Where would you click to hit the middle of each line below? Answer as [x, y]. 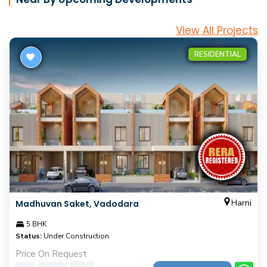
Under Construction [75, 236]
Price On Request [51, 254]
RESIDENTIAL [218, 55]
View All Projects [217, 31]
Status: [29, 236]
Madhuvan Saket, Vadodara [77, 204]
